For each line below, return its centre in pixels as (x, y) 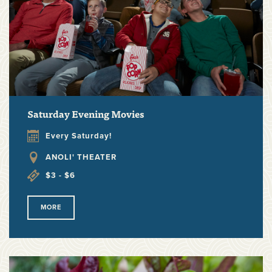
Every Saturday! (79, 136)
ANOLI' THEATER (81, 158)
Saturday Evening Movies (86, 114)
